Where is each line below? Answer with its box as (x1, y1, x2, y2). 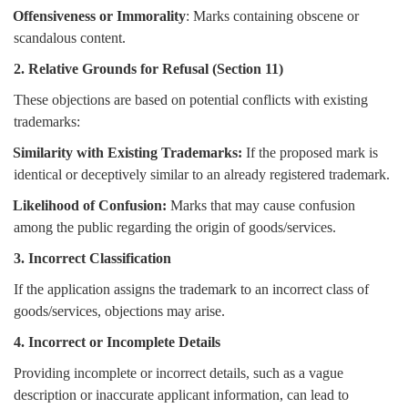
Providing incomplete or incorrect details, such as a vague (14, 365, 343, 382)
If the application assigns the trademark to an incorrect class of (14, 281, 369, 298)
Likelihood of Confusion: (13, 198, 167, 214)
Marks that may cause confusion (167, 198, 355, 214)
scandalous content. (14, 30, 126, 46)
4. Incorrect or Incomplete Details (14, 334, 220, 351)
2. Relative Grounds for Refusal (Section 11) (14, 61, 283, 77)
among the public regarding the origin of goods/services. (14, 219, 336, 236)
